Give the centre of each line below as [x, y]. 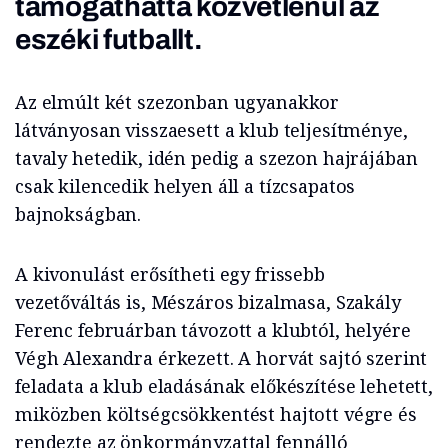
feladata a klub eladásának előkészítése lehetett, [224, 386]
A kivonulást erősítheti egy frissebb [170, 274]
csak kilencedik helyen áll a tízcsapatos [185, 186]
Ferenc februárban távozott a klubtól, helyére [213, 330]
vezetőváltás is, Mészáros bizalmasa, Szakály [208, 302]
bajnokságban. [78, 214]
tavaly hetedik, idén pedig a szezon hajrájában [216, 158]
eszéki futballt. [109, 40]
